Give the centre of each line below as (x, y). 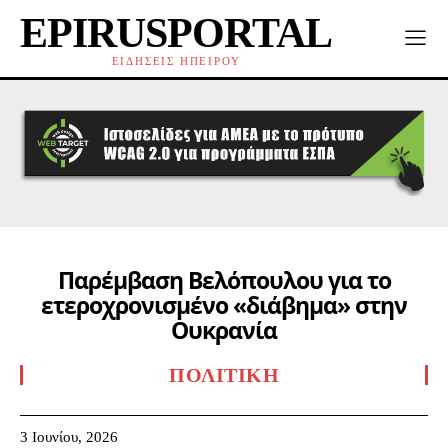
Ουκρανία (224, 330)
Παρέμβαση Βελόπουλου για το (224, 280)
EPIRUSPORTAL (176, 33)
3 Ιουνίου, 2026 (69, 436)
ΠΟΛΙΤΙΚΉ (224, 375)
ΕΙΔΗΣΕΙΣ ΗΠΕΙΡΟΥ (176, 61)
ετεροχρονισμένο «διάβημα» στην (224, 305)
